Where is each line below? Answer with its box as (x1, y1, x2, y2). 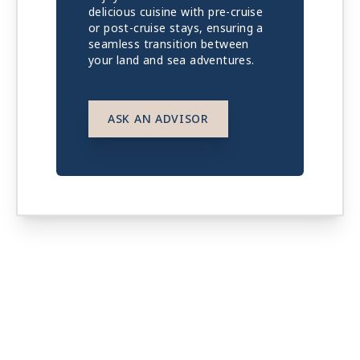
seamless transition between (88, 35, 249, 52)
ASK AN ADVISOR (108, 110, 209, 127)
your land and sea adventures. (88, 51, 255, 68)
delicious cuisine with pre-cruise (88, 3, 264, 20)
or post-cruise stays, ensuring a (88, 19, 264, 36)
